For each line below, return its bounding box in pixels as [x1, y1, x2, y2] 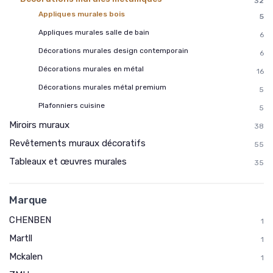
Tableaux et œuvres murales [9, 155, 127, 167]
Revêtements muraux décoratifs [9, 137, 146, 149]
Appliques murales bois [38, 9, 125, 18]
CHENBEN [9, 214, 51, 225]
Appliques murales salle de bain [38, 27, 149, 37]
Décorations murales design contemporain [38, 46, 188, 55]
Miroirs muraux [9, 119, 69, 130]
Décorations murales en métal [38, 64, 144, 73]
